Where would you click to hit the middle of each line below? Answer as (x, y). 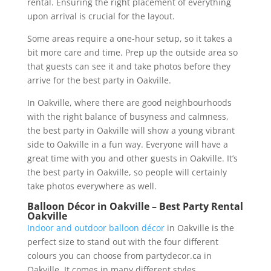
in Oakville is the (199, 227)
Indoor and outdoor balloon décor (96, 227)
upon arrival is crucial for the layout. (101, 16)
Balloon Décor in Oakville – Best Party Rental (135, 206)
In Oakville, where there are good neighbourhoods (129, 102)
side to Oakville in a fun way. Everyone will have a (127, 144)
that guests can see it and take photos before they (129, 66)
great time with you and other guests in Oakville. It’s (132, 158)
